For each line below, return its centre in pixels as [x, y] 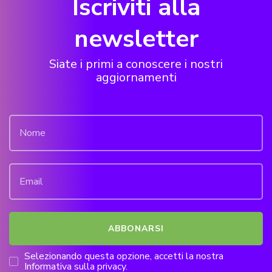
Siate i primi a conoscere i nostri [136, 64]
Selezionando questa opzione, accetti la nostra [124, 256]
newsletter [136, 39]
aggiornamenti [136, 77]
